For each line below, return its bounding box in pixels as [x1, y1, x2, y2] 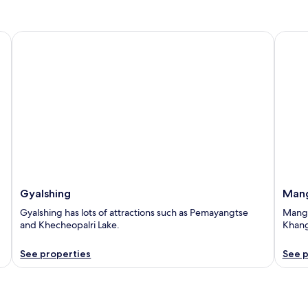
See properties [20, 247, 91, 260]
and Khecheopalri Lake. [20, 218, 120, 231]
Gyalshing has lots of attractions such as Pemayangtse [20, 206, 249, 219]
